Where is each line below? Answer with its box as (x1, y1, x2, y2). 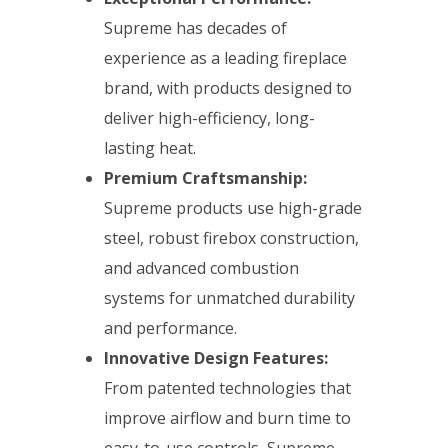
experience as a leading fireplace (104, 47, 348, 70)
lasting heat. (104, 137, 205, 160)
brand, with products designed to (104, 77, 353, 100)
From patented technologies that (104, 377, 352, 400)
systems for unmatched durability (104, 287, 356, 310)
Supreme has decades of (104, 17, 288, 40)
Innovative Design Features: (104, 347, 329, 370)
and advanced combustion (104, 257, 300, 280)
